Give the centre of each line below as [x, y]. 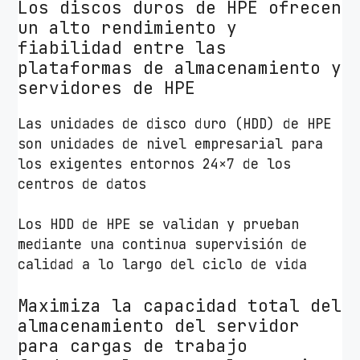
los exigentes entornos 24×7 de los [155, 164]
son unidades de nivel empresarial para [171, 143]
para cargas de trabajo [133, 346]
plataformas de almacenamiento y [180, 67]
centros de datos [82, 184]
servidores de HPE [107, 88]
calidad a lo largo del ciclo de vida [163, 265]
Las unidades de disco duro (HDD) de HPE [175, 123]
